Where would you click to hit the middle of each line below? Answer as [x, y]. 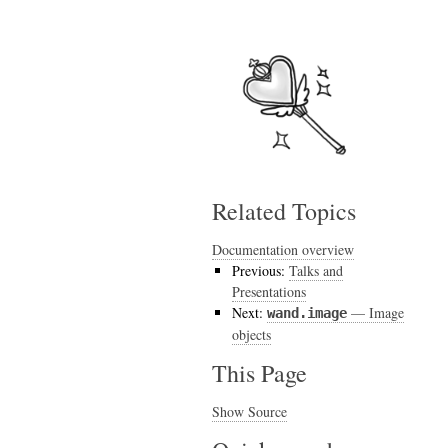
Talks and [316, 270]
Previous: [260, 270]
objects [251, 334]
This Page [259, 373]
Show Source [249, 411]
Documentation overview [283, 249]
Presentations [269, 291]
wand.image [307, 313]
